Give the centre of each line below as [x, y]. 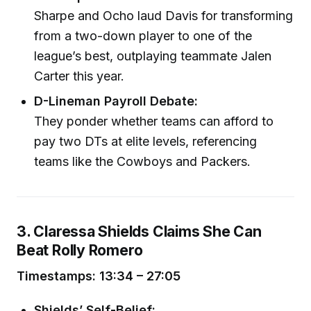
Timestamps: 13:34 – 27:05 [99, 276]
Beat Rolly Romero [80, 250]
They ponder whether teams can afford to [154, 121]
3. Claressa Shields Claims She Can [139, 231]
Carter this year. [79, 76]
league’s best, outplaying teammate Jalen [153, 56]
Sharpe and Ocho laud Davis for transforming [164, 16]
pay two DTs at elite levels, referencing [146, 141]
